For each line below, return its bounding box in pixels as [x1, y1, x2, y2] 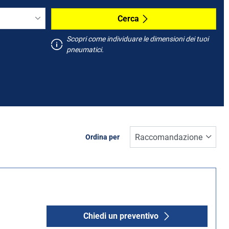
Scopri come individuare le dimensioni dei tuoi [66, 35, 209, 43]
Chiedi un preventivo [83, 211, 158, 221]
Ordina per [85, 132, 120, 142]
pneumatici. [66, 45, 104, 54]
